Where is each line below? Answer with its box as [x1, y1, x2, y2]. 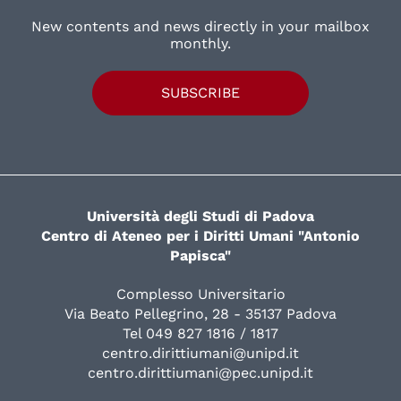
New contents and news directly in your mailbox [31, 17, 370, 35]
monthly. [170, 34, 231, 52]
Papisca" [170, 246, 231, 264]
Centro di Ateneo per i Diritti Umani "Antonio [41, 226, 360, 244]
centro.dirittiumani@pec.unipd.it [88, 363, 313, 381]
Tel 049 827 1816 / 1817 [123, 324, 278, 342]
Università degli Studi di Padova [87, 207, 314, 225]
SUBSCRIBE [161, 83, 240, 101]
